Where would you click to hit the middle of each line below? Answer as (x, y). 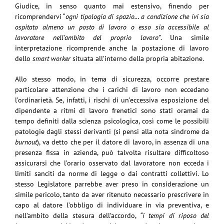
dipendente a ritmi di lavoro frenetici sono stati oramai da (112, 110)
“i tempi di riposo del (174, 215)
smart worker (50, 58)
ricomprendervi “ (40, 16)
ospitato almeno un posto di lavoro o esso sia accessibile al (112, 27)
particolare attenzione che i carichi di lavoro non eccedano (112, 89)
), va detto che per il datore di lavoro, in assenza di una (123, 142)
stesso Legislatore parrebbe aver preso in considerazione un (112, 184)
